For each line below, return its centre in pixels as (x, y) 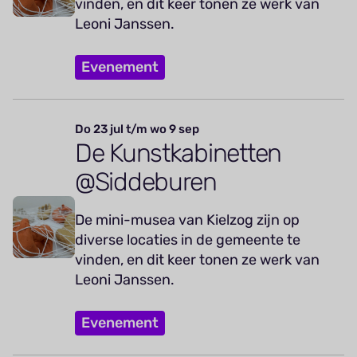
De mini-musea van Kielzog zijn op (187, 220)
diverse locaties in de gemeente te (188, 239)
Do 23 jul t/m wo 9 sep (137, 129)
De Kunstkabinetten (178, 153)
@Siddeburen (146, 181)
